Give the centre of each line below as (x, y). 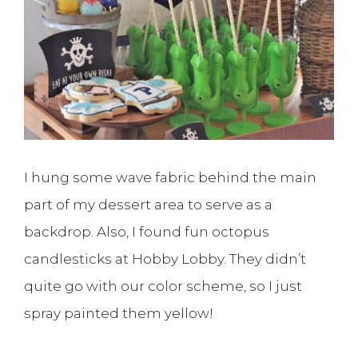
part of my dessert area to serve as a (148, 204)
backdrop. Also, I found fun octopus (147, 231)
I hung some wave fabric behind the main (170, 177)
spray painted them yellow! (119, 313)
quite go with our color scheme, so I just (163, 286)
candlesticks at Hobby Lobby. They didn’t (165, 259)
